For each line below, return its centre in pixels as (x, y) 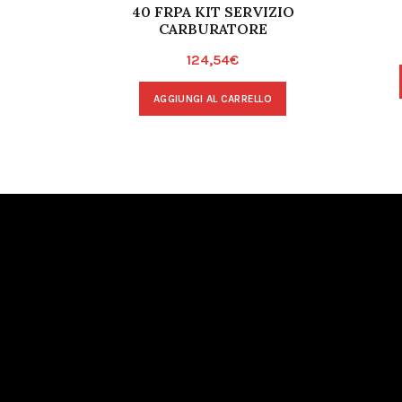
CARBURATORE (213, 29)
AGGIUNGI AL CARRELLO (213, 99)
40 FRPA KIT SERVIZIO (213, 12)
